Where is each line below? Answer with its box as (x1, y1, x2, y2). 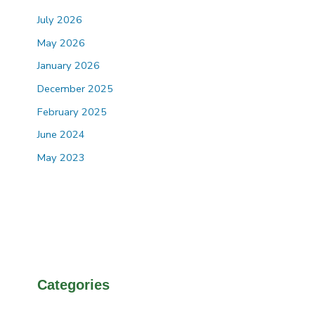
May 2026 (37, 35, 86, 50)
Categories (37, 276, 110, 292)
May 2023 (37, 150, 86, 165)
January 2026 (37, 58, 101, 73)
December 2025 (37, 82, 114, 96)
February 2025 (37, 104, 108, 119)
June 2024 (37, 127, 86, 142)
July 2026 (37, 13, 83, 27)
